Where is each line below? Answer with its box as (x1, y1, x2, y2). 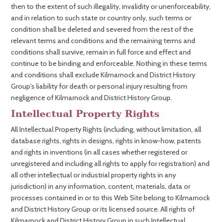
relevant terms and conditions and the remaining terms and (11, 36, 195, 45)
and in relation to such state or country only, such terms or (11, 13, 191, 22)
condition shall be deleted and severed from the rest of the (11, 25, 193, 34)
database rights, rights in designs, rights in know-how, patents (11, 136, 201, 145)
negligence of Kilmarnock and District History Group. (11, 93, 172, 102)
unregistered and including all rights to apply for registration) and (11, 159, 210, 168)
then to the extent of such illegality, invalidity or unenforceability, (11, 2, 211, 11)
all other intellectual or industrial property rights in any (11, 170, 176, 179)
